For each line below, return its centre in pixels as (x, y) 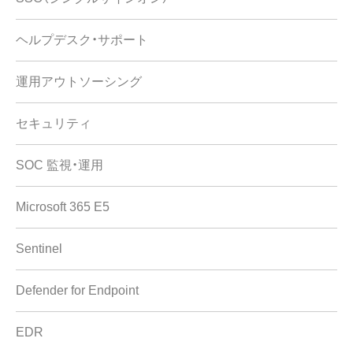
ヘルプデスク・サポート (82, 40)
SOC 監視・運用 (59, 165)
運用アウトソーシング (79, 82)
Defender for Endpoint (77, 291)
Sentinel (39, 249)
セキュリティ (54, 124)
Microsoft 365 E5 (63, 207)
